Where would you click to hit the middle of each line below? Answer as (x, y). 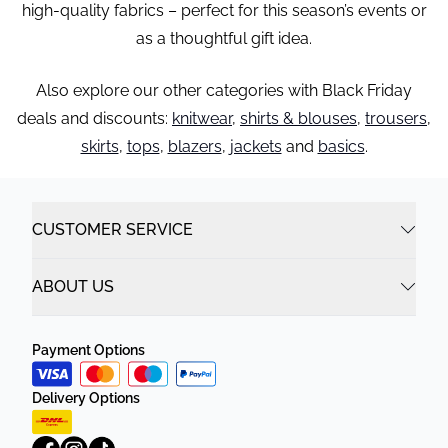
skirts (99, 146)
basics (341, 146)
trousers (396, 118)
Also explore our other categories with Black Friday (224, 90)
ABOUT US (73, 286)
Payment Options (88, 350)
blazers (194, 146)
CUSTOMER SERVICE (112, 229)
